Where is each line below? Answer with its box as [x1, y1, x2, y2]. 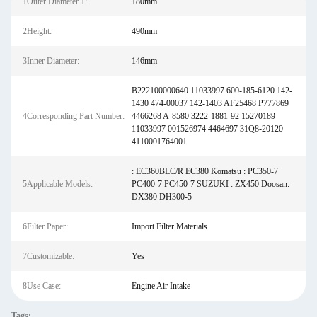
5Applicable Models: [23, 179, 93, 189]
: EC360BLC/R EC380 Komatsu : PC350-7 [131, 166, 278, 176]
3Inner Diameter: [23, 56, 79, 66]
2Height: [23, 26, 52, 36]
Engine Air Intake [131, 281, 190, 291]
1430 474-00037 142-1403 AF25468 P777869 [131, 98, 289, 108]
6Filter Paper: [23, 221, 68, 231]
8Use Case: [23, 281, 61, 291]
